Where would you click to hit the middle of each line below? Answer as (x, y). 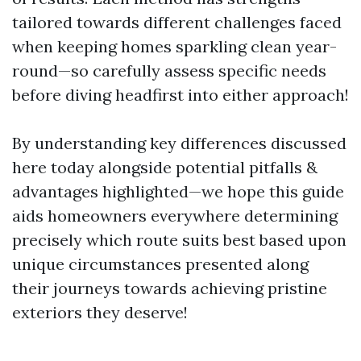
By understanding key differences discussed (179, 143)
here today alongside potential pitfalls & (165, 167)
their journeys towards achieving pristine (170, 288)
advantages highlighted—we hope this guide (178, 191)
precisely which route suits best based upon (179, 240)
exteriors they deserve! (100, 312)
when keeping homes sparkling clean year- (174, 46)
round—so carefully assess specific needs (169, 71)
